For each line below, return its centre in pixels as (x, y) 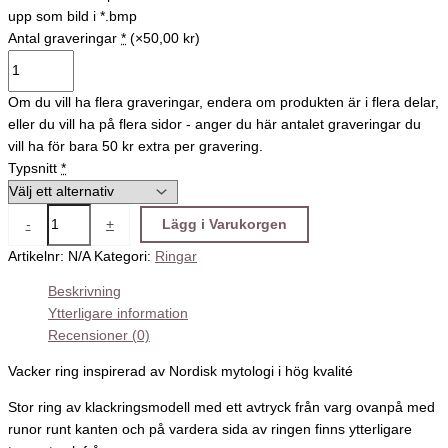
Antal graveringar (62, 38)
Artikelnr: (38, 256)
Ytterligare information (118, 314)
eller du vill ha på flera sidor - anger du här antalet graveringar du (214, 124)
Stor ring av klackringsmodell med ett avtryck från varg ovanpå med (221, 407)
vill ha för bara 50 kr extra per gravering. (135, 146)
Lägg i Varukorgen (224, 224)
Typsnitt (32, 168)
